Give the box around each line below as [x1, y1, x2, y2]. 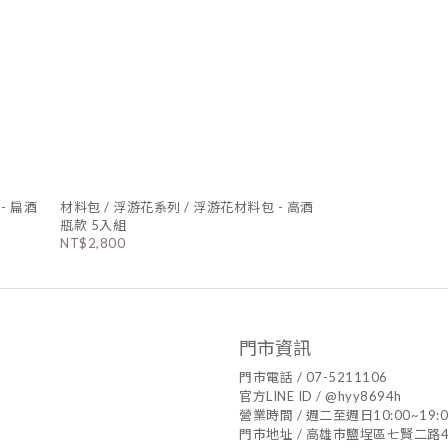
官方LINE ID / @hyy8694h [239, 387, 402, 404]
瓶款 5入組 [60, 216, 127, 233]
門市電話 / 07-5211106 [239, 368, 388, 385]
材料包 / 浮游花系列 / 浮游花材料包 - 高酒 [60, 198, 314, 215]
